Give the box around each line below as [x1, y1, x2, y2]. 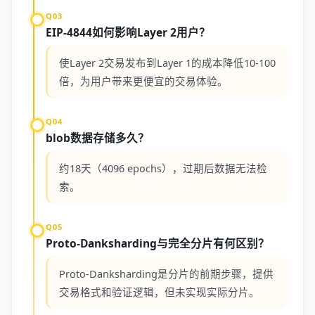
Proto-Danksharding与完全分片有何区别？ [46, 236, 269, 251]
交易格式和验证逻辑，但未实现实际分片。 [59, 285, 259, 299]
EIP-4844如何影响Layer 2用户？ [46, 25, 210, 40]
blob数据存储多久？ [46, 130, 149, 146]
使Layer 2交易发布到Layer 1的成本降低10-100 [59, 56, 276, 70]
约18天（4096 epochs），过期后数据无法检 [59, 161, 267, 175]
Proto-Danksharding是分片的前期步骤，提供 [59, 266, 274, 281]
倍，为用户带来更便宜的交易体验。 [59, 74, 228, 88]
